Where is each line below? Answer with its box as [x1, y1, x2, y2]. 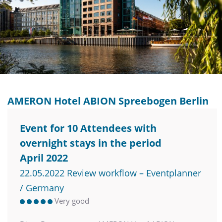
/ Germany [20, 181, 64, 194]
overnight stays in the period [20, 136, 162, 150]
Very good [55, 195, 89, 206]
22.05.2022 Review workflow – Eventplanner [20, 166, 201, 179]
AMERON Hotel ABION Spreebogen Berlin [7, 94, 209, 108]
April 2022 [20, 151, 68, 165]
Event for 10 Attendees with [20, 121, 157, 135]
